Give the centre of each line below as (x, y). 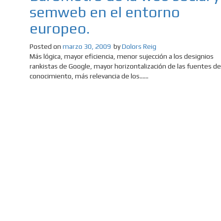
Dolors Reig (139, 47)
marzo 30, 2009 (87, 47)
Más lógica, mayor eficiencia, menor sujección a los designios (122, 56)
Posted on (46, 47)
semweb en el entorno (105, 12)
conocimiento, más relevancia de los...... (89, 76)
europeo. (60, 29)
